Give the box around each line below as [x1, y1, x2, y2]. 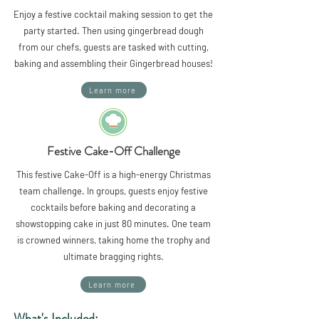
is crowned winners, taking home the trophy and [16, 234, 210, 246]
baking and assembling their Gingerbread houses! [14, 58, 213, 69]
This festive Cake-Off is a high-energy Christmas [16, 169, 211, 180]
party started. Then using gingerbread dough [23, 25, 204, 36]
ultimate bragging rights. [63, 251, 164, 262]
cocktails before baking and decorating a [31, 202, 196, 213]
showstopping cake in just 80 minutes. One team [16, 218, 211, 229]
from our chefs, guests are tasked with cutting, [18, 41, 209, 53]
